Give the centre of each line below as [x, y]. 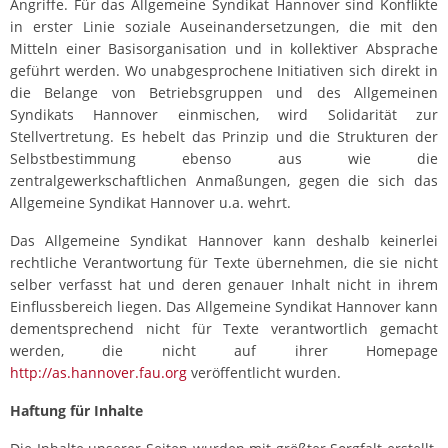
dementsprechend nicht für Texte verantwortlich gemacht [224, 329]
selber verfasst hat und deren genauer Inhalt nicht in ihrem [224, 285]
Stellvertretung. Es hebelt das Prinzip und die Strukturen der [224, 137]
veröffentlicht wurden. [264, 373]
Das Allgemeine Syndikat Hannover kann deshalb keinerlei [224, 241]
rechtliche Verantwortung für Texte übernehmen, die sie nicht [224, 263]
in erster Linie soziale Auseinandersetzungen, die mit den [224, 27]
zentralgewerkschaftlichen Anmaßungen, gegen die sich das [224, 181]
